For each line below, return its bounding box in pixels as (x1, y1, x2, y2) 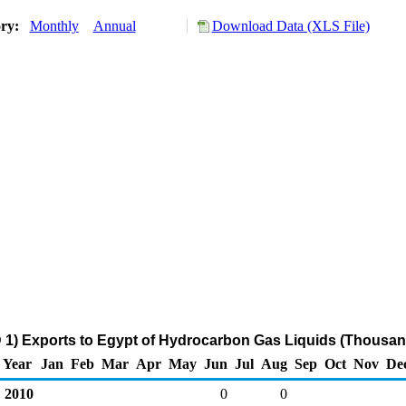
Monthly (29, 18, 79, 34)
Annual (92, 18, 136, 34)
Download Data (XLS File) (211, 18, 370, 34)
